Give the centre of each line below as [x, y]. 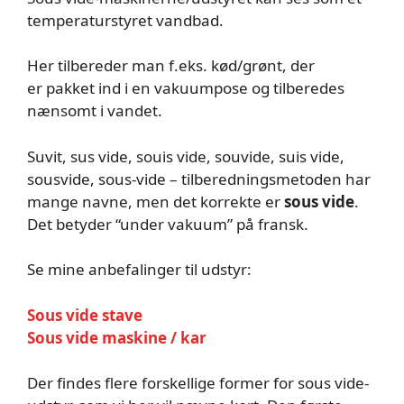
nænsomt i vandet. [95, 110]
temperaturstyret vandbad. [125, 20]
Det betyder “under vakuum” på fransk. [168, 224]
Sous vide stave [85, 315]
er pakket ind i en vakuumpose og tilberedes [186, 88]
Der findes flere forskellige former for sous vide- [198, 383]
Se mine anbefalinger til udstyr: [139, 269]
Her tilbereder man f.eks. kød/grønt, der [171, 65]
